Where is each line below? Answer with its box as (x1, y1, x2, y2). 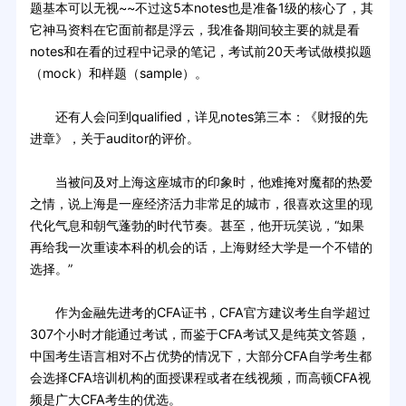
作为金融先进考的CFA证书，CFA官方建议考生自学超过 (29, 304, 371, 321)
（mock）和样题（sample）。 (29, 65, 208, 82)
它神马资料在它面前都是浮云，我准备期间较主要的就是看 (29, 22, 360, 38)
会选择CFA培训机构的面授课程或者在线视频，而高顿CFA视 (29, 370, 371, 386)
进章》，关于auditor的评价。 (29, 130, 199, 147)
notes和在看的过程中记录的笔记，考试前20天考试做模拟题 (29, 43, 372, 60)
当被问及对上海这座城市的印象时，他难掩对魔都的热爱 (29, 174, 372, 190)
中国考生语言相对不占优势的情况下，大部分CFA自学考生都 (29, 348, 372, 364)
